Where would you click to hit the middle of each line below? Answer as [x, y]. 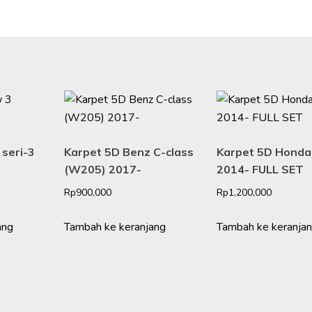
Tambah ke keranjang [115, 227]
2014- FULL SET [260, 170]
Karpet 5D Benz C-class [129, 152]
